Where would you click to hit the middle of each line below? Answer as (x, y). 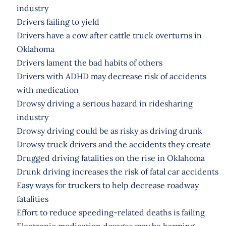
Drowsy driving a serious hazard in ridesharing (104, 103)
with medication (47, 90)
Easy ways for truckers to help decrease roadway (107, 185)
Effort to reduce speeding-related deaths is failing (110, 212)
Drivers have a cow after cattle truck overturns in (109, 35)
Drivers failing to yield (58, 21)
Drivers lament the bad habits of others (89, 62)
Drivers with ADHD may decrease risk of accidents (111, 76)
